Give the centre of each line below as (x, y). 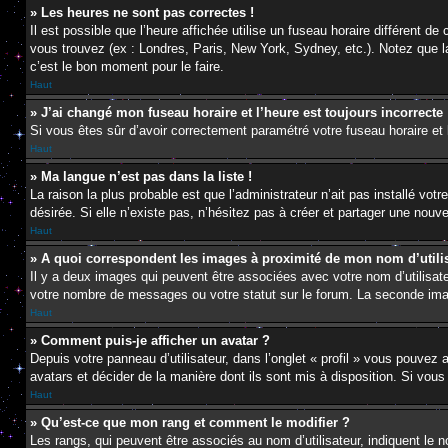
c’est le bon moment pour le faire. (127, 66)
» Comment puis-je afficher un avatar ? (150, 340)
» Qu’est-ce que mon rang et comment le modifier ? (190, 422)
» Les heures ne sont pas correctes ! (142, 12)
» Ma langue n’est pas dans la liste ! (141, 176)
